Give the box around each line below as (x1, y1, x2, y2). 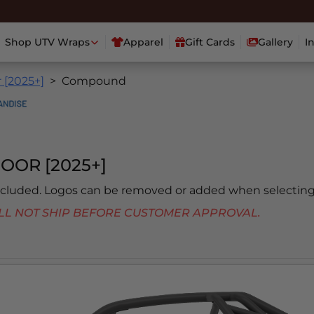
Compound (62, 74, 126, 88)
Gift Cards (185, 36, 235, 49)
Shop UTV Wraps (4, 36, 90, 49)
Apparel (123, 36, 164, 49)
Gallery (258, 36, 293, 49)
